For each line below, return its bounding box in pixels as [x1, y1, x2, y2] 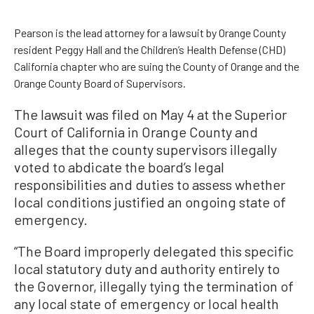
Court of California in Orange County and [14, 123, 258, 140]
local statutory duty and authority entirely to [14, 259, 280, 277]
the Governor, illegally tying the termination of [14, 277, 294, 294]
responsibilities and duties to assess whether [14, 175, 285, 193]
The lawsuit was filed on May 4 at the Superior [14, 105, 287, 123]
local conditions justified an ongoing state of [14, 193, 286, 210]
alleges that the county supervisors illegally [14, 140, 277, 158]
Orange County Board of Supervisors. [14, 76, 186, 90]
